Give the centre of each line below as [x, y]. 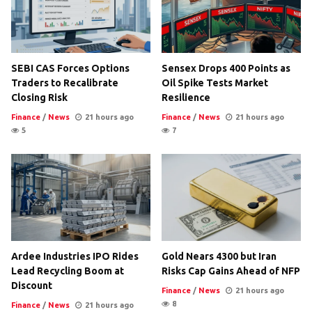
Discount [32, 285]
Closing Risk [39, 97]
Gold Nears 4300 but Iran [219, 256]
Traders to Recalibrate [65, 83]
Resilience [186, 97]
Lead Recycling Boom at [68, 271]
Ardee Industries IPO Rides [75, 256]
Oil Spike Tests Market [215, 83]
